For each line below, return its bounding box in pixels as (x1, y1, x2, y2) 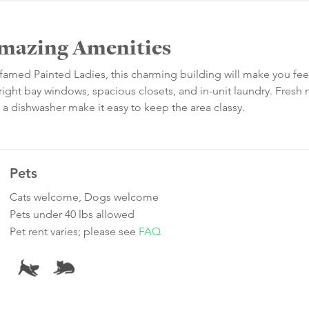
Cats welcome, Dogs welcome (10, 190, 159, 204)
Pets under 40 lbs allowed (10, 208, 134, 221)
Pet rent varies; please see (10, 225, 139, 239)
